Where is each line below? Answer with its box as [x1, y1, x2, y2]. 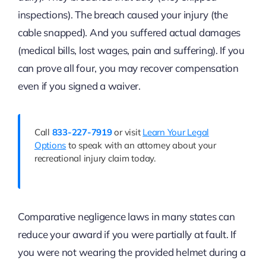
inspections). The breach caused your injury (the [17, 8, 228, 21]
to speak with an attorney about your [66, 139, 216, 151]
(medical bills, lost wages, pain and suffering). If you [17, 43, 245, 56]
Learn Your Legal [142, 126, 210, 138]
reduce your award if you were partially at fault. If [17, 227, 236, 240]
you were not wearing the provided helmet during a [17, 245, 246, 258]
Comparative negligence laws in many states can [17, 210, 235, 223]
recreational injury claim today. [34, 152, 156, 164]
